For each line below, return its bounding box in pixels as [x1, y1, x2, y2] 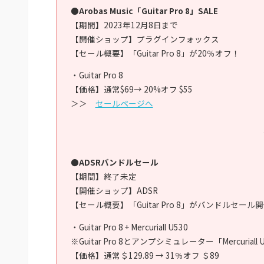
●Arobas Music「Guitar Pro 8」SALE [70, 4, 218, 16]
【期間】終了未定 [70, 170, 137, 183]
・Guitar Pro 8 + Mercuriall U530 [70, 220, 188, 233]
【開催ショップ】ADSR [70, 184, 158, 197]
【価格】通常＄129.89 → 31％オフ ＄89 [70, 249, 219, 261]
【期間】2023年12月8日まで [70, 18, 178, 31]
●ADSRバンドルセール [70, 156, 159, 169]
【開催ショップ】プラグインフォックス [70, 32, 219, 45]
